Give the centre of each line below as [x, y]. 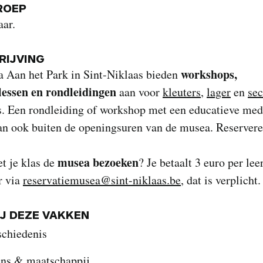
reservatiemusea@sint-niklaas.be [102, 180]
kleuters [182, 92]
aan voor [139, 92]
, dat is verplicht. [221, 180]
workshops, [209, 74]
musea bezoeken [98, 162]
